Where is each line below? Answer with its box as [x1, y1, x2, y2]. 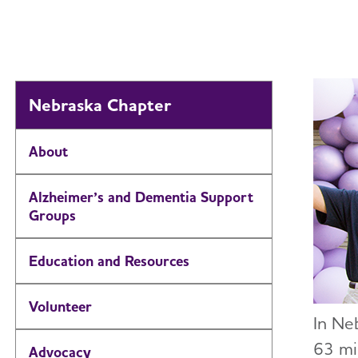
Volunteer [29, 298, 92, 316]
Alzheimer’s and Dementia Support [29, 189, 253, 206]
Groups [29, 207, 76, 225]
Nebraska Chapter [29, 94, 171, 116]
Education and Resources [29, 253, 189, 270]
